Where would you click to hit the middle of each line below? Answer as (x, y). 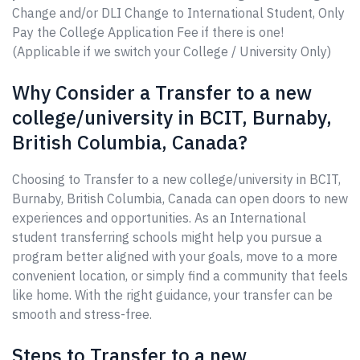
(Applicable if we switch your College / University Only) (172, 51)
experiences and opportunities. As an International (159, 218)
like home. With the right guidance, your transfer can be (172, 295)
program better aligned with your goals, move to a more (175, 256)
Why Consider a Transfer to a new (162, 92)
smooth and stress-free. (82, 314)
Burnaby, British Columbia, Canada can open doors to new (180, 198)
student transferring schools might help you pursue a (167, 237)
